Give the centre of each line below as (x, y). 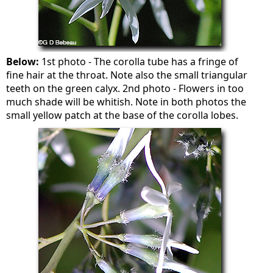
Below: (23, 62)
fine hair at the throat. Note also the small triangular (127, 75)
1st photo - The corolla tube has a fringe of (139, 62)
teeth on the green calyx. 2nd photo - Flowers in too (125, 88)
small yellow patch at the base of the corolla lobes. (122, 115)
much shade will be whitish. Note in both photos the (126, 102)
